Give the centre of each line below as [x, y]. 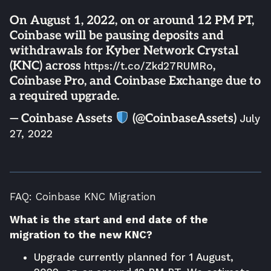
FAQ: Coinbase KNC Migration [83, 196]
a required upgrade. [64, 96]
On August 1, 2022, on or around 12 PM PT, [132, 20]
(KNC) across [47, 66]
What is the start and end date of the [109, 219]
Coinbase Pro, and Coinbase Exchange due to [135, 81]
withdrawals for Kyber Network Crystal [124, 51]
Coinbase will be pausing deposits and [117, 35]
